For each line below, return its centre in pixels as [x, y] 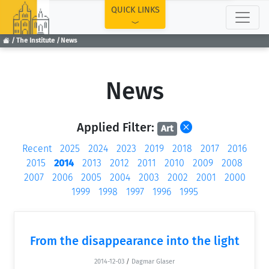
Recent [37, 148]
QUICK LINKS [135, 10]
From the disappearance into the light [134, 240]
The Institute [35, 41]
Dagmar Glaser [153, 261]
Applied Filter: [117, 127]
